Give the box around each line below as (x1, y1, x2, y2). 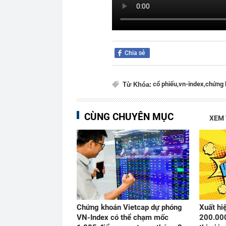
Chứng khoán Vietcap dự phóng (77, 202, 182, 212)
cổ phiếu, (153, 80, 179, 88)
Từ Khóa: (123, 80, 151, 88)
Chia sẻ (125, 49, 145, 56)
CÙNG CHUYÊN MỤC (84, 110, 174, 123)
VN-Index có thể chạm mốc (77, 212, 168, 222)
